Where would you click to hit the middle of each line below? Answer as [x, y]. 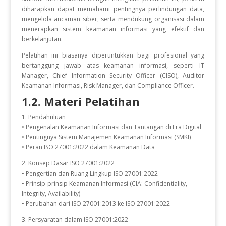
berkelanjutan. [42, 39]
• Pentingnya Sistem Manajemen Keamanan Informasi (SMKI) [106, 137]
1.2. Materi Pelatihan [80, 101]
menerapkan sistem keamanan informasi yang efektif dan [113, 29]
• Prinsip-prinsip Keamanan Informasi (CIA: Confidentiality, [104, 183]
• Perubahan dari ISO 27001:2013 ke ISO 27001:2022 [96, 204]
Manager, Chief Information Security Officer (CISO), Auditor [113, 75]
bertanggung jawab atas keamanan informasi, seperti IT [113, 65]
